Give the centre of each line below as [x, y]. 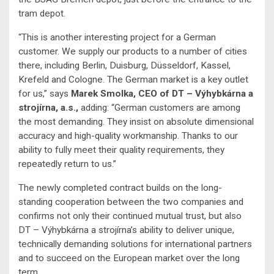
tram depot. [42, 14]
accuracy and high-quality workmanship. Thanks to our [128, 136]
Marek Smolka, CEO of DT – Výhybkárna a [162, 94]
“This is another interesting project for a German [117, 38]
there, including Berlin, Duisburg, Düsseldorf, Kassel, [124, 66]
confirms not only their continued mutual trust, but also [130, 216]
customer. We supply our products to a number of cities [133, 52]
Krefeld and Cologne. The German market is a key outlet [133, 80]
